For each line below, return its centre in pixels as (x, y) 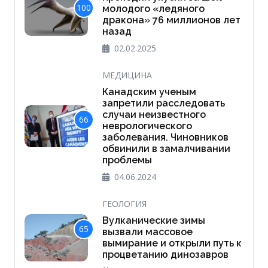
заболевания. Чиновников (165, 138)
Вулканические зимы (153, 221)
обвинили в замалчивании (166, 149)
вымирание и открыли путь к (172, 243)
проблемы (127, 160)
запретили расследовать (163, 103)
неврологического (147, 126)
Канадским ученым (149, 92)
